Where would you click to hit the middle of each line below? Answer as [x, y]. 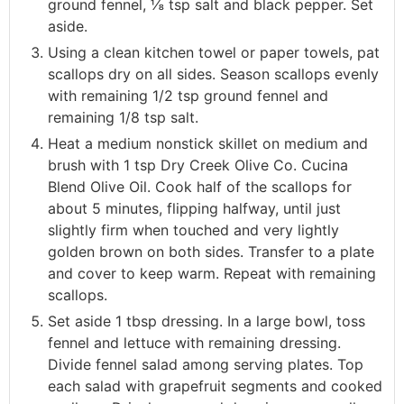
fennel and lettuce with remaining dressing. [194, 343]
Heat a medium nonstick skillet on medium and [208, 144]
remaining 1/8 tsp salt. [123, 118]
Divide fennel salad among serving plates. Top [206, 365]
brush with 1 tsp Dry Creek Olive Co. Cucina [198, 165]
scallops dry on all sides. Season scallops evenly [213, 74]
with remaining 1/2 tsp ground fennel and [188, 96]
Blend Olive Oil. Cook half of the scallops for [200, 187]
